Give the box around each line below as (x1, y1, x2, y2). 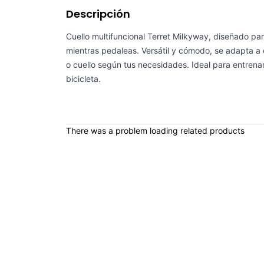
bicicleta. (66, 74, 101, 84)
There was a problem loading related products (66, 126, 245, 136)
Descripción (66, 6, 130, 22)
